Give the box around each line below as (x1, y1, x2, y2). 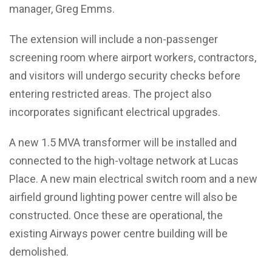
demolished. (9, 245, 69, 258)
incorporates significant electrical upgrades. (9, 105, 220, 118)
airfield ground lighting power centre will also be (9, 190, 237, 203)
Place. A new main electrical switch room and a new (9, 172, 257, 185)
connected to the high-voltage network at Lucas (9, 154, 239, 167)
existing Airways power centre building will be (9, 226, 228, 240)
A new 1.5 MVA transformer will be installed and (9, 135, 237, 149)
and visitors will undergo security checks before (9, 69, 240, 82)
